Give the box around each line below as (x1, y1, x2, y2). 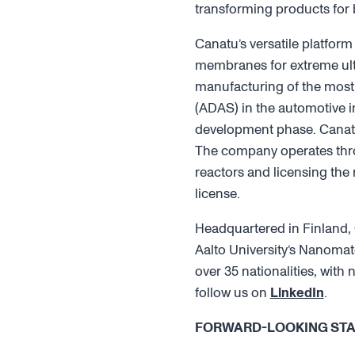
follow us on (194, 284, 270, 302)
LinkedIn (269, 284, 324, 302)
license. (194, 185, 240, 203)
